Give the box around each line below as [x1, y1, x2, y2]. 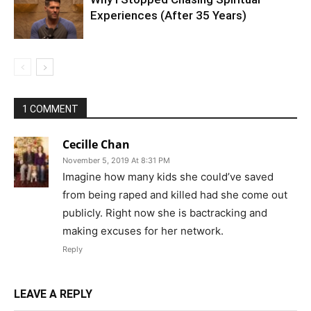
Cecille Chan [62, 136, 130, 152]
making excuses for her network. [62, 224, 224, 237]
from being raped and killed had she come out [62, 187, 287, 201]
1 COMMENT [22, 103, 78, 115]
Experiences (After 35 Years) [90, 8, 246, 22]
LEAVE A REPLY [14, 287, 92, 301]
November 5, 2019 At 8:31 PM [62, 155, 170, 165]
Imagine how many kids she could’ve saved [62, 169, 274, 183]
